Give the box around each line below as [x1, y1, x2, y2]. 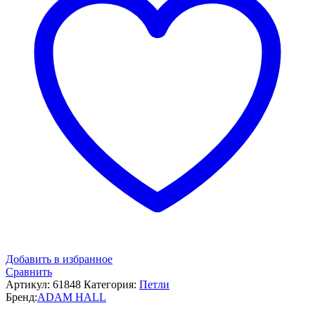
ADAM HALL [37, 290, 106, 303]
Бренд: [6, 290, 37, 303]
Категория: [84, 278, 139, 290]
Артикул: [6, 278, 53, 290]
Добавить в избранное [6, 252, 112, 265]
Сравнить [6, 265, 52, 278]
